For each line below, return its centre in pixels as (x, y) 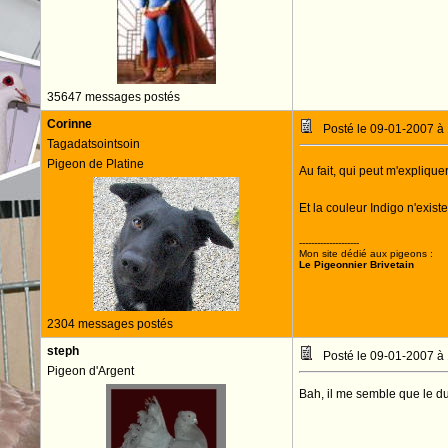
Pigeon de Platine (95, 164)
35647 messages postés (113, 97)
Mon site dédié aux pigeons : (365, 253)
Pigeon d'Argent (90, 371)
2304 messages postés (109, 324)
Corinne (69, 124)
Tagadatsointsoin (93, 144)
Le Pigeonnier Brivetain (356, 264)
